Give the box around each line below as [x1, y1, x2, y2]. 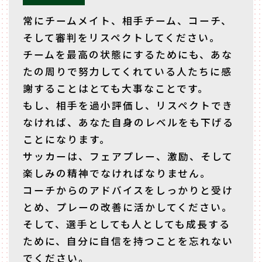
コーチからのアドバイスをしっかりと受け [22, 182, 233, 197]
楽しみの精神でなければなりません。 [22, 166, 211, 180]
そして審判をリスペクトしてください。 [22, 30, 220, 44]
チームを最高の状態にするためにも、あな [22, 47, 233, 61]
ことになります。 [22, 132, 111, 146]
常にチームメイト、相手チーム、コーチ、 [22, 13, 232, 27]
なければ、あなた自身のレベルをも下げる [22, 115, 234, 129]
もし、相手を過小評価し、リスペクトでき [22, 98, 233, 112]
